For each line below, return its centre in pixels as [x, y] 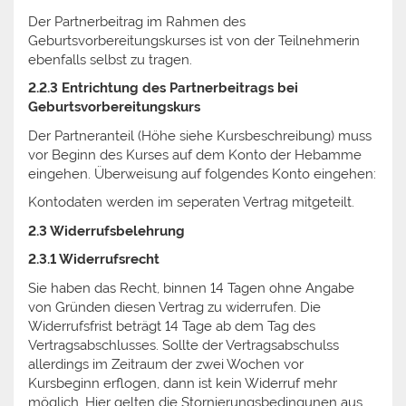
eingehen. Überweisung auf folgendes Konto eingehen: [202, 174]
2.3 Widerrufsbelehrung [106, 231]
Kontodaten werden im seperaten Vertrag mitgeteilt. [191, 202]
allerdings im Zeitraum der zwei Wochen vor [166, 364]
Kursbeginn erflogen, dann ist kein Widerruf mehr [183, 383]
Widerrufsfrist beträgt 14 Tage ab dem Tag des [172, 326]
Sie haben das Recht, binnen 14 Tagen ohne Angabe [191, 288]
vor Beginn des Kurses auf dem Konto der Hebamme [195, 155]
